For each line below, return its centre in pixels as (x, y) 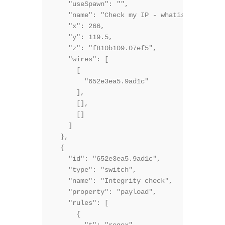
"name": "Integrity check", (113, 181)
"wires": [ (80, 60)
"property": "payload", (104, 192)
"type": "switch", (94, 170)
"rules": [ (80, 203)
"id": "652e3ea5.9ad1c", (106, 159)
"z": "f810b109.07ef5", (104, 48)
